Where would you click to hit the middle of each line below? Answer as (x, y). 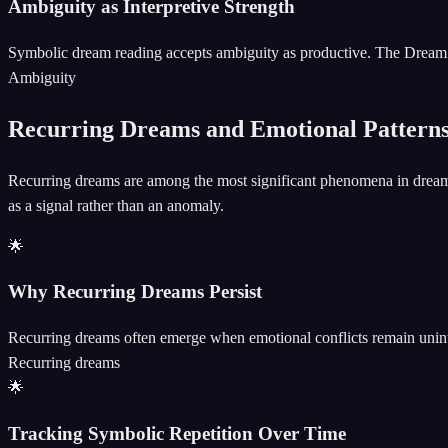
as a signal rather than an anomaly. (116, 205)
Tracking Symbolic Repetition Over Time (177, 433)
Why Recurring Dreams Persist (135, 292)
